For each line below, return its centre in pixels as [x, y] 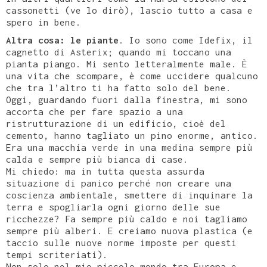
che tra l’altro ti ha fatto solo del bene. [119, 87]
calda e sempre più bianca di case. [97, 159]
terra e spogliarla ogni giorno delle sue [113, 207]
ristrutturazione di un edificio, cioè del [116, 123]
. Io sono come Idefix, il [186, 40]
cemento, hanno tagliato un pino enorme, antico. [132, 135]
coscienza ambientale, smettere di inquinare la [129, 195]
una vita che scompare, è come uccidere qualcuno [132, 75]
